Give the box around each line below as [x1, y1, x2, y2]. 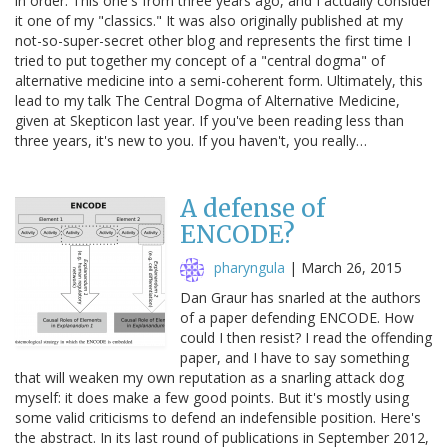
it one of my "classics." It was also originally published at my [15, 10, 403, 30]
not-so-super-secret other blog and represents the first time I [15, 30, 411, 50]
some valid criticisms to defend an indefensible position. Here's [15, 407, 421, 427]
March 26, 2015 [301, 257, 402, 277]
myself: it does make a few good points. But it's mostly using [15, 387, 409, 407]
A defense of [180, 192, 325, 224]
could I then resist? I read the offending [180, 327, 432, 347]
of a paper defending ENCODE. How [180, 307, 414, 327]
